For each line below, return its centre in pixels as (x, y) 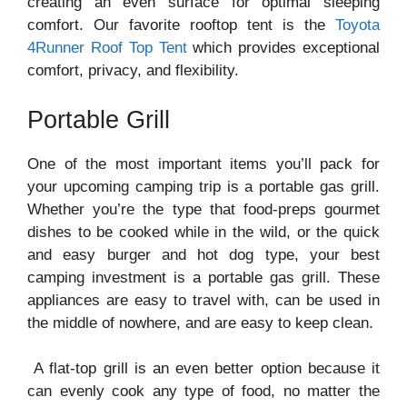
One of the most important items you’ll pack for (203, 164)
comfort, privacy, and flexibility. (133, 70)
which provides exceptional (287, 48)
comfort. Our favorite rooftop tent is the (181, 25)
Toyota (357, 25)
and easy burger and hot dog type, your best (203, 254)
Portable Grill (99, 119)
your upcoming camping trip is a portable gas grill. (203, 186)
